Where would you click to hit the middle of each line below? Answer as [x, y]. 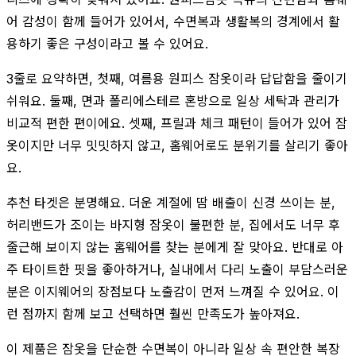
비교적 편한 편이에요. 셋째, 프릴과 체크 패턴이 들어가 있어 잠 [177, 123]
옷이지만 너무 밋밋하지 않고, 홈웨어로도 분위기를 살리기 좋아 [177, 145]
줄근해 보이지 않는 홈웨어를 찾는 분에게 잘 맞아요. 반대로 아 [175, 247]
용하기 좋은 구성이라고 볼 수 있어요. [107, 43]
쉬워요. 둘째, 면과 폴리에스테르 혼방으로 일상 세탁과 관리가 [173, 101]
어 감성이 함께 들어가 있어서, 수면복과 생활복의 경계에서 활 [173, 21]
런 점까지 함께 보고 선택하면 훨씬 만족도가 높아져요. [153, 313]
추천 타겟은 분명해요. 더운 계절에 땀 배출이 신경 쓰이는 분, [171, 202]
